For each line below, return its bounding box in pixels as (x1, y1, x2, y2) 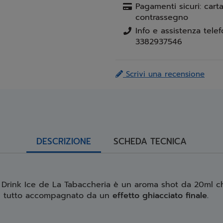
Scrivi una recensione (123, 68, 205, 80)
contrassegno (135, 11, 188, 23)
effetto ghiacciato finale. (112, 189, 209, 202)
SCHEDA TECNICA (113, 134, 187, 148)
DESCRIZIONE (36, 134, 91, 148)
